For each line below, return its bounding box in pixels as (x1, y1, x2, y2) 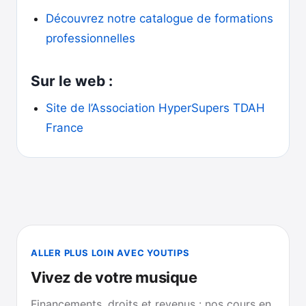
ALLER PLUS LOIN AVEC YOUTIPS (31, 247, 190, 258)
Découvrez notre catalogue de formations (46, 12, 273, 25)
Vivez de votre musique (31, 268, 197, 286)
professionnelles (46, 31, 135, 45)
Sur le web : (31, 72, 113, 89)
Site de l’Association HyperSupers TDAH (46, 101, 265, 115)
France (46, 121, 83, 135)
